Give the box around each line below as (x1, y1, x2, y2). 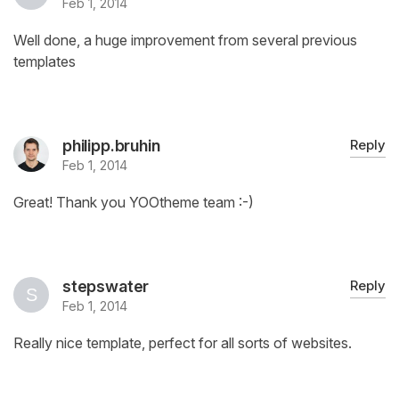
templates (13, 53, 76, 71)
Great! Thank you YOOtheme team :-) (13, 193, 254, 212)
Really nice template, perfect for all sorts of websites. (13, 334, 352, 353)
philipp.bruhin (62, 136, 160, 156)
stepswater (62, 277, 150, 297)
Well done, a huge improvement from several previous (13, 31, 357, 50)
